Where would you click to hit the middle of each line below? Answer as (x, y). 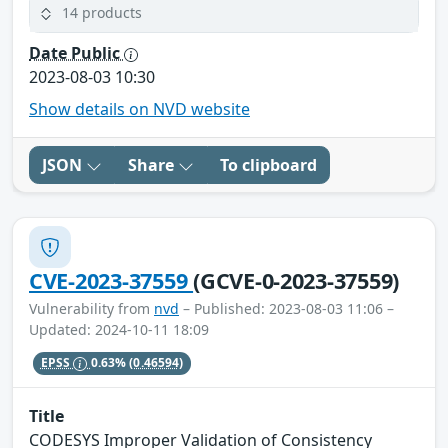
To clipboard (268, 165)
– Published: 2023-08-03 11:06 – (286, 309)
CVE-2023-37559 (111, 281)
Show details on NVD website (139, 109)
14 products (102, 12)
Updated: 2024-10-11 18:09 (119, 330)
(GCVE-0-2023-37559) (296, 281)
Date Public (76, 53)
